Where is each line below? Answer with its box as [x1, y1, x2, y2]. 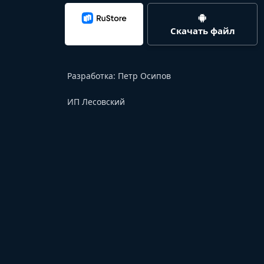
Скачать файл [170, 25, 235, 37]
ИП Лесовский [67, 96, 125, 108]
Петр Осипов [118, 70, 171, 82]
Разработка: [67, 70, 118, 82]
